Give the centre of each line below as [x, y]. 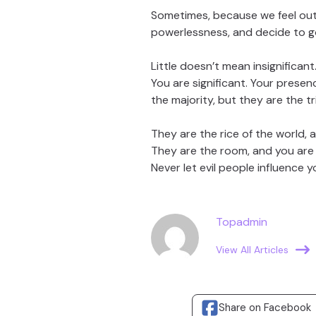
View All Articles [252, 250]
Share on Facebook [265, 307]
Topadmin [242, 222]
